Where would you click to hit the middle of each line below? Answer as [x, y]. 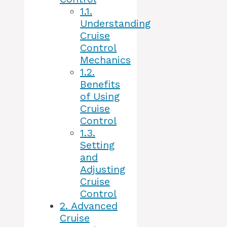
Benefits [100, 84]
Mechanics [105, 60]
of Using [100, 97]
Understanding [115, 24]
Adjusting [103, 169]
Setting [97, 145]
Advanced [93, 206]
